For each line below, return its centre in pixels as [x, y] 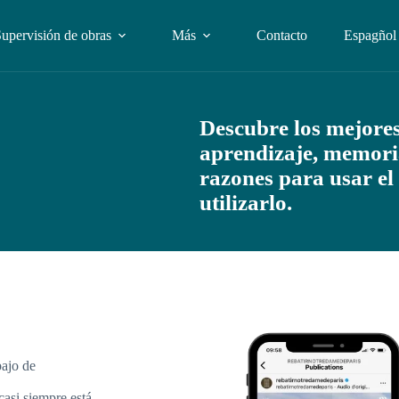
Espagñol [370, 35]
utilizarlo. [246, 203]
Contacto [281, 35]
